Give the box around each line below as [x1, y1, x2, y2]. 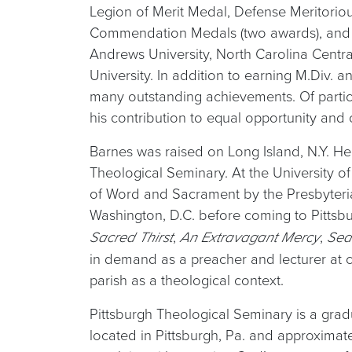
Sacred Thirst [90, 229, 173, 245]
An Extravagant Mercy [180, 229, 320, 245]
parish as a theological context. [90, 269, 284, 290]
